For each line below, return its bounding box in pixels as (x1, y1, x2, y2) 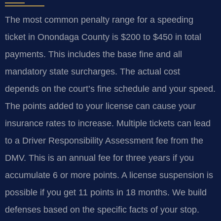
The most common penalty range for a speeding (5, 15, 193, 25)
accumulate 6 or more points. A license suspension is (5, 170, 213, 181)
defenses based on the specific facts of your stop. (5, 205, 199, 215)
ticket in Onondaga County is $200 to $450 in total (5, 32, 201, 42)
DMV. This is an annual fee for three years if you (5, 153, 194, 163)
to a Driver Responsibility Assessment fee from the (5, 136, 203, 146)
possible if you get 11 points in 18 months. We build (5, 187, 207, 198)
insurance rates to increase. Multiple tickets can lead (5, 118, 211, 129)
